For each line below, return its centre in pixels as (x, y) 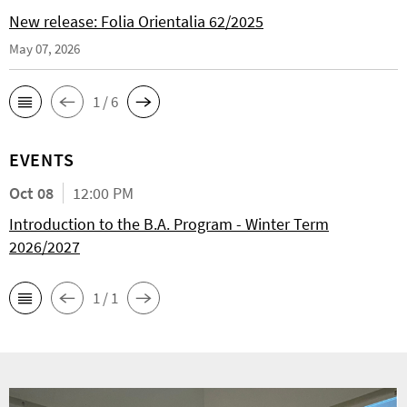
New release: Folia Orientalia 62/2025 (136, 21)
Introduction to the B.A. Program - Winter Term (169, 224)
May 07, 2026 (45, 49)
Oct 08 (31, 193)
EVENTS (42, 159)
